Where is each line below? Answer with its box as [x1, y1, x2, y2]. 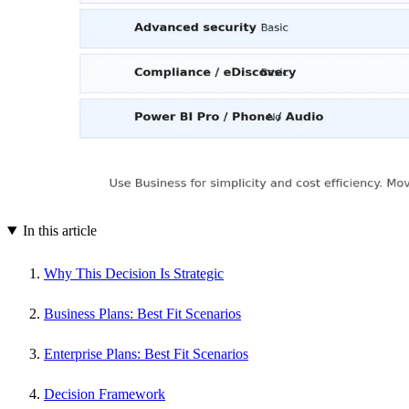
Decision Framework [44, 386, 165, 403]
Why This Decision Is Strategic [44, 266, 224, 282]
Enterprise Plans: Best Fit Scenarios [44, 346, 248, 362]
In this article [22, 223, 97, 239]
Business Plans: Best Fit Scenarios [44, 306, 241, 322]
